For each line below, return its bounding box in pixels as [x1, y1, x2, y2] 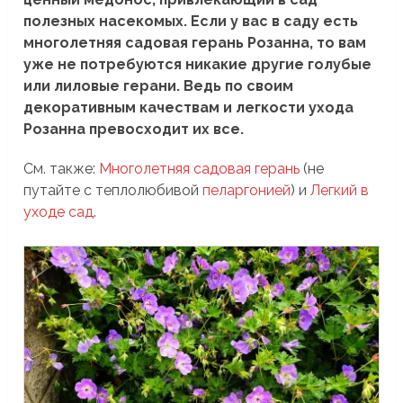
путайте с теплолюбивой [23, 181, 203, 199]
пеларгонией [202, 181, 291, 199]
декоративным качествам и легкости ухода [23, 98, 354, 116]
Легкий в [310, 181, 370, 199]
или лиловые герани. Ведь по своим [23, 76, 294, 94]
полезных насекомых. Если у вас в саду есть [23, 12, 359, 30]
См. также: [23, 159, 100, 177]
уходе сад [23, 202, 94, 220]
